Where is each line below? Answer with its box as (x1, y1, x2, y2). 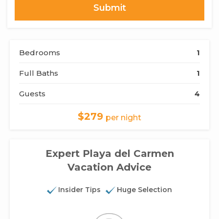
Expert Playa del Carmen (45, 147, 174, 159)
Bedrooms (19, 47, 60, 57)
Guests (19, 88, 45, 98)
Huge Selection (117, 185, 172, 194)
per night (106, 113, 141, 123)
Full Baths (19, 68, 58, 78)
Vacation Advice (67, 161, 152, 173)
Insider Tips (58, 185, 101, 194)
